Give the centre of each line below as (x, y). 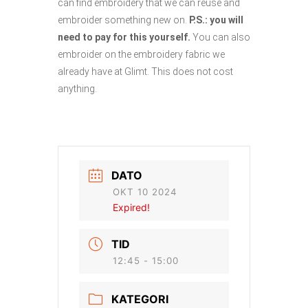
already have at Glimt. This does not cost (145, 72)
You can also (220, 37)
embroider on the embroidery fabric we (141, 55)
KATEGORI (140, 299)
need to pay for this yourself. (124, 37)
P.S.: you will (215, 20)
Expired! (131, 208)
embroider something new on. (122, 20)
